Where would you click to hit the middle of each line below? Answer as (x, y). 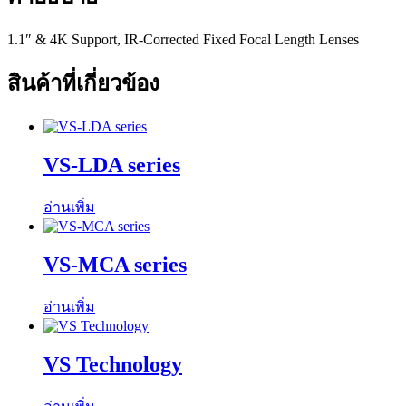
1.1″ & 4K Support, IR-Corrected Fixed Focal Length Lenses (183, 39)
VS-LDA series (112, 165)
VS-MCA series (115, 265)
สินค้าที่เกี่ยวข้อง (83, 84)
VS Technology (113, 364)
